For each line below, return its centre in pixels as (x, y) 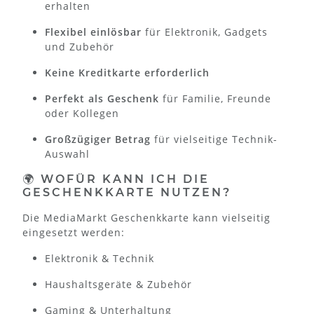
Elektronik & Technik (100, 258)
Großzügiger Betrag (98, 139)
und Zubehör (80, 46)
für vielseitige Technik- (214, 139)
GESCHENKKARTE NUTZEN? (127, 192)
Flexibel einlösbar (93, 32)
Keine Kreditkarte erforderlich (127, 72)
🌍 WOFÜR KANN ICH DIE (116, 179)
